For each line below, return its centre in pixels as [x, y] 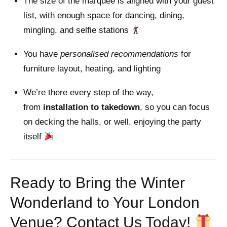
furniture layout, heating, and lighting [92, 69]
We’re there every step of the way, [88, 93]
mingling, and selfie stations [77, 30]
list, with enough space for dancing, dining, [104, 16]
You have [42, 54]
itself [33, 137]
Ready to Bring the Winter [98, 183]
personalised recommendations [119, 54]
